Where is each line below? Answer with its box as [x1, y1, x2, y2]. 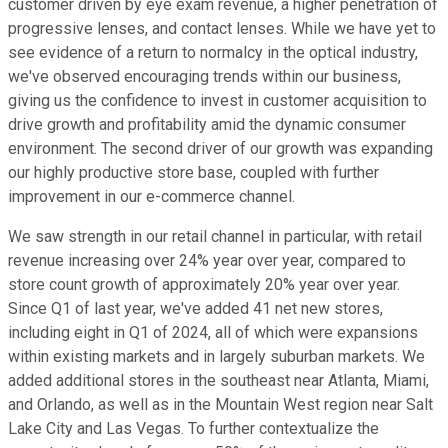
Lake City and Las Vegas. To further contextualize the [8, 419, 379, 439]
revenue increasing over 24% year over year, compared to [8, 251, 406, 271]
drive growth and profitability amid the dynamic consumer [8, 115, 406, 135]
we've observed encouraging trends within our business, [8, 67, 401, 87]
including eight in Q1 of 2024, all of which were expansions [8, 323, 418, 343]
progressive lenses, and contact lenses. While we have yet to [8, 19, 436, 39]
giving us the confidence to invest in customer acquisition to [8, 91, 427, 111]
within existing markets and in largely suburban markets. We [8, 347, 425, 367]
